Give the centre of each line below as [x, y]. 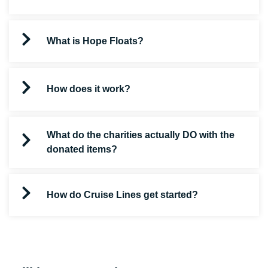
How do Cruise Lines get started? [122, 195]
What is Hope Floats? [95, 41]
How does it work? [89, 89]
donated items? [82, 149]
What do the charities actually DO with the [141, 135]
